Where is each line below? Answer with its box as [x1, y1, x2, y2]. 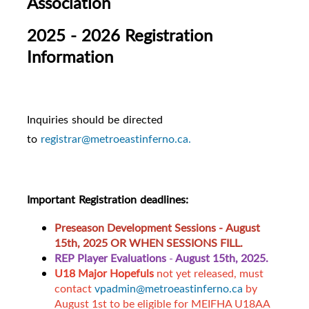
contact [54, 281, 94, 297]
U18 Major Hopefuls [54, 266, 154, 281]
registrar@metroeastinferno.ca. [41, 131, 191, 147]
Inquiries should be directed [27, 112, 163, 128]
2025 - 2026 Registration [27, 23, 212, 47]
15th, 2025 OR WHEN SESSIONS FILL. [54, 235, 243, 251]
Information [27, 45, 113, 68]
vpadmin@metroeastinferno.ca [94, 281, 243, 297]
